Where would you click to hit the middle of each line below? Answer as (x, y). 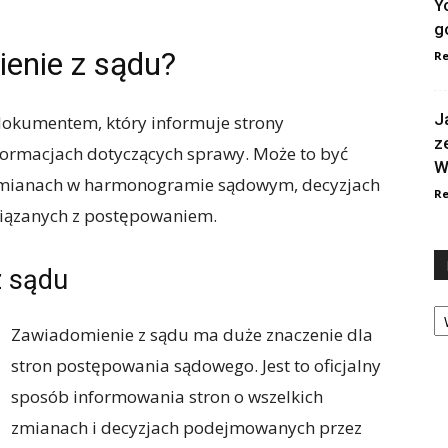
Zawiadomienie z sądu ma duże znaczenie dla (192, 334)
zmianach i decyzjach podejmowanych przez (186, 427)
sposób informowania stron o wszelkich (167, 396)
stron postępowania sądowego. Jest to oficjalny (196, 365)
